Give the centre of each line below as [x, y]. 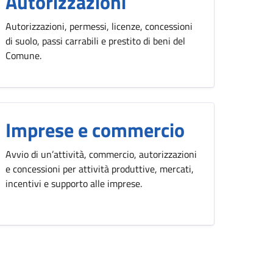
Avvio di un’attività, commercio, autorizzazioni [101, 154]
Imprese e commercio [95, 130]
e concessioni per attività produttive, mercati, [100, 169]
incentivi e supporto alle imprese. [74, 183]
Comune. [23, 55]
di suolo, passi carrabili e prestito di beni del [95, 41]
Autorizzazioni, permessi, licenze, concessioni [99, 26]
